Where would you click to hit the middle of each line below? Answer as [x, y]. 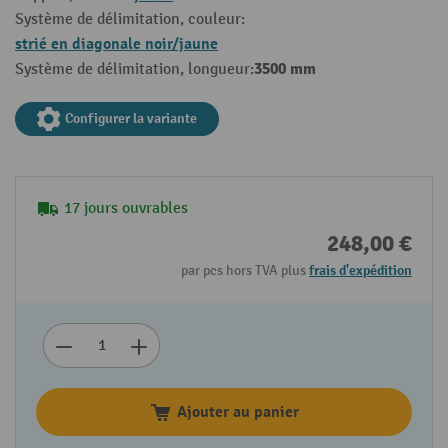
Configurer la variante [131, 119]
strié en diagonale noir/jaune [116, 44]
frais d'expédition [360, 271]
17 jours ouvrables [126, 209]
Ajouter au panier [238, 412]
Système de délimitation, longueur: [134, 70]
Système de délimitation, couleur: [130, 20]
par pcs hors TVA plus [245, 271]
